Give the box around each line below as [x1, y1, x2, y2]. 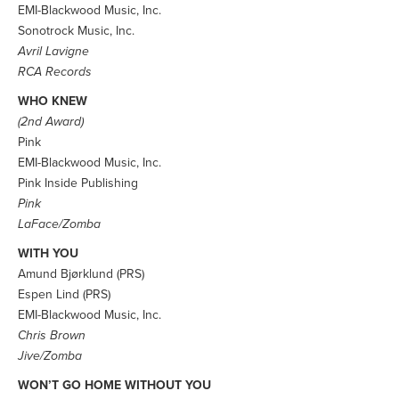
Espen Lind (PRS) [18, 287, 110, 302]
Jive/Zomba [18, 348, 82, 363]
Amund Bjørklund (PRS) [18, 266, 144, 281]
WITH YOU [18, 246, 78, 261]
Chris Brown [18, 328, 85, 343]
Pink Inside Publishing [18, 175, 138, 191]
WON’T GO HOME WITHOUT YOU [18, 378, 211, 393]
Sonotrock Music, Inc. [18, 23, 134, 38]
